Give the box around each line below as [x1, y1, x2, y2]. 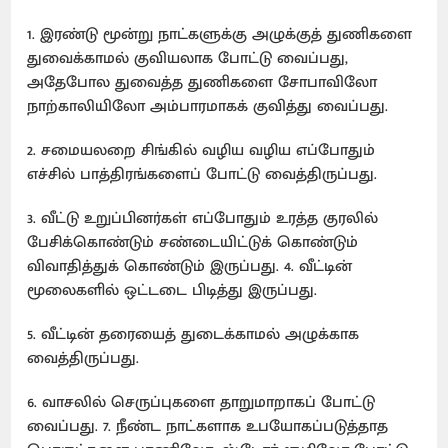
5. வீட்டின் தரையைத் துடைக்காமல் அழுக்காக [27, 320, 360, 348]
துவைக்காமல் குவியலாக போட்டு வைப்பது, [27, 44, 349, 72]
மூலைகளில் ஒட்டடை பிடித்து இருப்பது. [27, 276, 328, 304]
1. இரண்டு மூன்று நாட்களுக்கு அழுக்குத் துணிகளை [27, 20, 413, 48]
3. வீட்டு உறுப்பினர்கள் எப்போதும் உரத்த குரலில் [27, 204, 379, 232]
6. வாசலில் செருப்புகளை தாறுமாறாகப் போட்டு [27, 388, 376, 416]
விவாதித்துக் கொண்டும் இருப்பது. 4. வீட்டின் [27, 252, 353, 280]
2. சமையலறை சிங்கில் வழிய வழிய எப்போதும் [27, 136, 376, 164]
